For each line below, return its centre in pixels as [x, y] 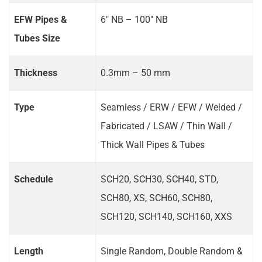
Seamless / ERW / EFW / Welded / [171, 107]
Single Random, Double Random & [172, 251]
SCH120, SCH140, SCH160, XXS [166, 216]
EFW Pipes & [41, 19]
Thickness [36, 73]
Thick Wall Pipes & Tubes [153, 144]
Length [29, 251]
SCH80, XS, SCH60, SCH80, [156, 198]
